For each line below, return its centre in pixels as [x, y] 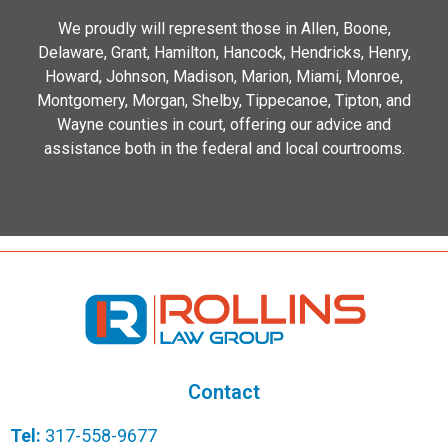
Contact [224, 391]
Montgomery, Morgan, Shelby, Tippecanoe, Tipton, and [224, 101]
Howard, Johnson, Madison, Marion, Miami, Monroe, [224, 77]
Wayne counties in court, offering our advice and [224, 125]
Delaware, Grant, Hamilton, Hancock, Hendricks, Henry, [224, 53]
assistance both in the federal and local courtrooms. [224, 149]
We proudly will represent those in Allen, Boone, [224, 29]
